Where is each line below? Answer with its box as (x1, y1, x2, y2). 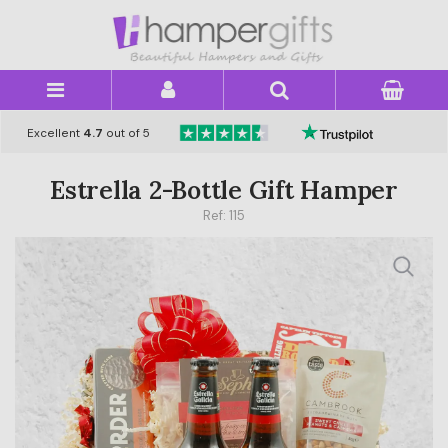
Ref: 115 (203, 206, 245, 224)
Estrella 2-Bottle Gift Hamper (50, 173, 398, 206)
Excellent (26, 124, 83, 141)
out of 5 (102, 124, 150, 141)
